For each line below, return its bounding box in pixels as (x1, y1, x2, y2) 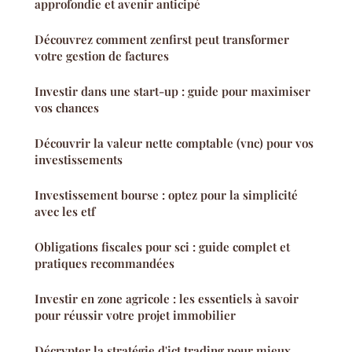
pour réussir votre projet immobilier (35, 307, 236, 324)
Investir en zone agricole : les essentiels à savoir (35, 291, 299, 307)
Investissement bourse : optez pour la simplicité (35, 187, 298, 203)
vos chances (35, 100, 99, 116)
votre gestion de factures (35, 48, 169, 64)
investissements (35, 152, 123, 168)
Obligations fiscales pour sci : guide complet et (35, 239, 290, 255)
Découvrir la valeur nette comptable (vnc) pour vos (35, 135, 313, 152)
